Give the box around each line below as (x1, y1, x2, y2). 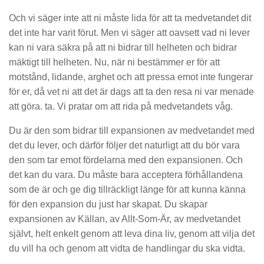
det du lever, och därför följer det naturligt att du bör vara (9, 140, 240, 150)
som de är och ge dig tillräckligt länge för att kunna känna (9, 184, 246, 194)
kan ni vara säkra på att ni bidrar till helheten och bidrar (9, 42, 237, 52)
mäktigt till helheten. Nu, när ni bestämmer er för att (9, 57, 220, 67)
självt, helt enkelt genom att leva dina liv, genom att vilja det (9, 228, 255, 239)
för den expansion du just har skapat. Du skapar (9, 199, 207, 209)
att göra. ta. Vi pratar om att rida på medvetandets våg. (9, 101, 233, 111)
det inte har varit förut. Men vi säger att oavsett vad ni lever (9, 27, 250, 38)
